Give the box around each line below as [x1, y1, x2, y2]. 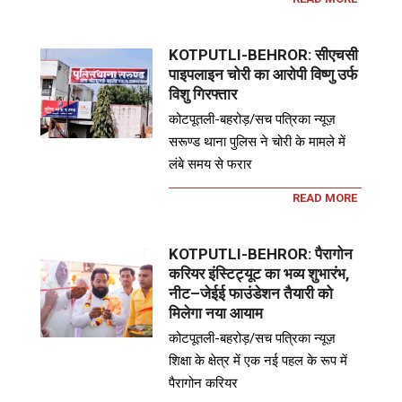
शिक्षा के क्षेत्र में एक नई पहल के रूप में [169, 353, 348, 370]
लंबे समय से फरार [169, 156, 253, 173]
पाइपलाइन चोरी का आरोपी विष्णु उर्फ [169, 66, 358, 84]
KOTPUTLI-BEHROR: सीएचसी [169, 46, 359, 65]
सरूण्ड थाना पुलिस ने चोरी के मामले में [169, 134, 346, 151]
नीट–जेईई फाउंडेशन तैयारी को [169, 284, 334, 303]
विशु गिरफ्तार [169, 85, 238, 104]
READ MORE [293, 191, 357, 205]
